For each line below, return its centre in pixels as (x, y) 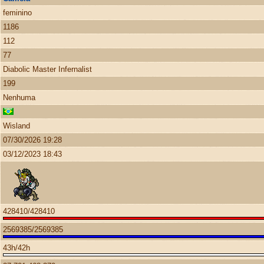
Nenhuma (19, 98)
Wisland (16, 126)
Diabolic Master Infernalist (47, 69)
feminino (17, 13)
